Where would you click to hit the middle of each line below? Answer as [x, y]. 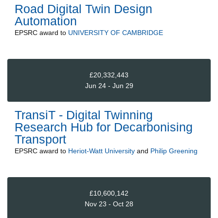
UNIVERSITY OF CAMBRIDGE [116, 33]
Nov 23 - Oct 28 [109, 204]
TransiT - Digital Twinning [84, 115]
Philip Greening [174, 151]
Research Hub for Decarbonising [104, 127]
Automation [46, 21]
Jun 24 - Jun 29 [109, 85]
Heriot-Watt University [101, 151]
